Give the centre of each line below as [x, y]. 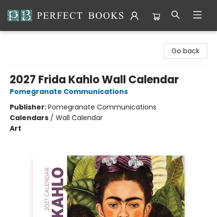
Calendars [29, 118]
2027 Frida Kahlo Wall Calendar [94, 80]
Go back [186, 51]
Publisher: [29, 107]
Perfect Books [31, 40]
